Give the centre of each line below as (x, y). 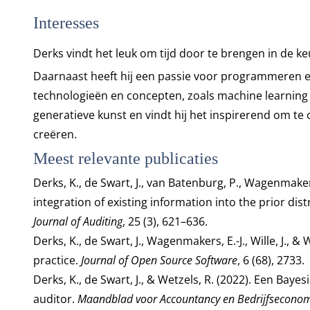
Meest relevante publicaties (125, 158)
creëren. (55, 134)
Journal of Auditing (77, 221)
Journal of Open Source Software (159, 260)
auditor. (55, 299)
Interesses (66, 23)
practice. (57, 260)
